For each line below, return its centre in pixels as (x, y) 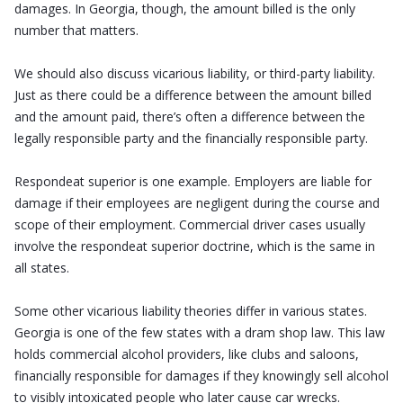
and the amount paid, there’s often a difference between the (190, 116)
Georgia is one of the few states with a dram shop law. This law (200, 332)
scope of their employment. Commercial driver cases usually (190, 224)
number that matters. (76, 30)
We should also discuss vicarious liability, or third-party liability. (195, 73)
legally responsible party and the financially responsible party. (191, 138)
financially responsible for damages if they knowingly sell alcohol (201, 375)
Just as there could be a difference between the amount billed (193, 94)
